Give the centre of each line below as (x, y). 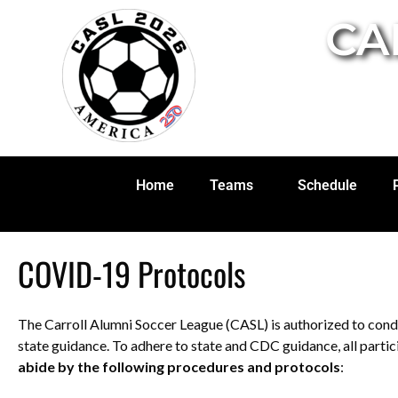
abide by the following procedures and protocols (179, 366)
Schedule (327, 185)
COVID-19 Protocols (131, 273)
